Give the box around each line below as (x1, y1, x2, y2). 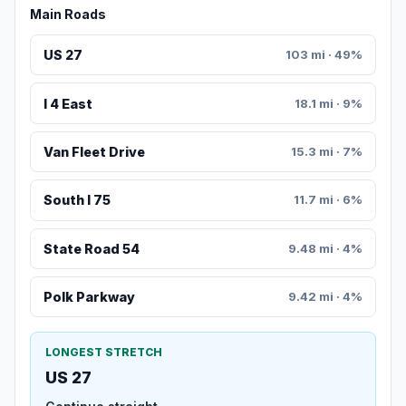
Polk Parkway (43, 289, 135, 305)
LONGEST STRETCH (45, 345, 162, 360)
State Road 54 (43, 240, 140, 256)
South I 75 (43, 192, 111, 208)
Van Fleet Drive (43, 144, 145, 160)
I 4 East (43, 95, 92, 111)
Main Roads (30, 6, 106, 23)
